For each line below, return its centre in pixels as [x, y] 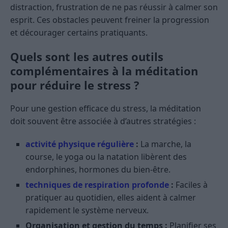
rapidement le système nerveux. [87, 210]
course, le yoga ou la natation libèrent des [106, 156]
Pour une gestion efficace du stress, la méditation [106, 108]
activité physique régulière [80, 144]
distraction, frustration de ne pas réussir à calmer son [114, 7]
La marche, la [165, 144]
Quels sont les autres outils [87, 56]
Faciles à [191, 184]
